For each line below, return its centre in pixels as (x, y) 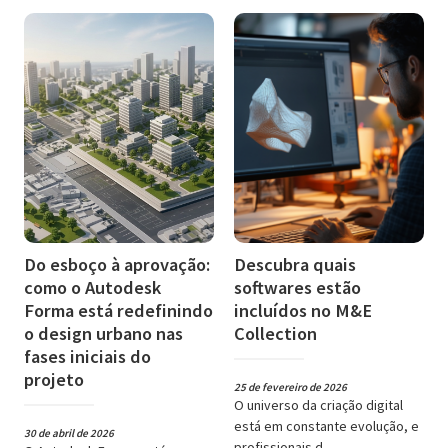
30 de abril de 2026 (69, 432)
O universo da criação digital (318, 404)
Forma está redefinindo (118, 310)
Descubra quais (295, 264)
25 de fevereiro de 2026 (290, 386)
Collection (275, 333)
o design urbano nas (103, 333)
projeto (54, 379)
